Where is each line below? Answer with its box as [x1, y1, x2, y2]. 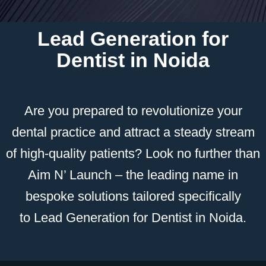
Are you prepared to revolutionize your [24, 103, 242, 118]
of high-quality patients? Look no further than [6, 145, 260, 161]
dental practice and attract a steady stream [11, 124, 255, 140]
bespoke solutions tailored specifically [25, 188, 241, 204]
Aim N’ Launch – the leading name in [28, 167, 238, 182]
